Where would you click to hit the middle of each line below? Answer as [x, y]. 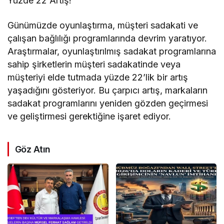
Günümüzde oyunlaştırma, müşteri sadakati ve [103, 25]
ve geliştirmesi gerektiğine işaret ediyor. [89, 116]
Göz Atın [33, 149]
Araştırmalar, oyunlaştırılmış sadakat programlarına [112, 51]
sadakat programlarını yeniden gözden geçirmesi [108, 103]
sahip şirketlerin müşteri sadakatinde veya [94, 64]
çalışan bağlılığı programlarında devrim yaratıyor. [107, 38]
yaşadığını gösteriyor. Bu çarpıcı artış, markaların [108, 90]
